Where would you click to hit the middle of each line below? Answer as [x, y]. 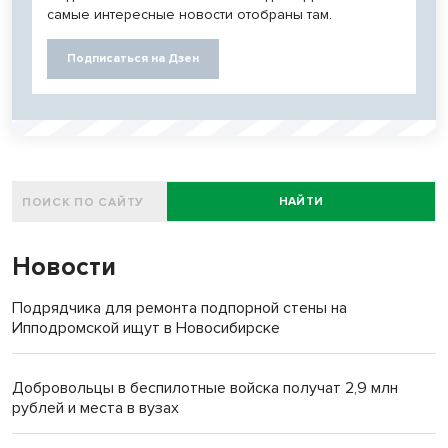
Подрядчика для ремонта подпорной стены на [179, 308]
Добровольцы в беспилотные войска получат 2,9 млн [205, 388]
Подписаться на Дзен [133, 59]
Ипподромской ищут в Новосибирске [146, 328]
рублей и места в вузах [95, 408]
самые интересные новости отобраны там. [189, 15]
